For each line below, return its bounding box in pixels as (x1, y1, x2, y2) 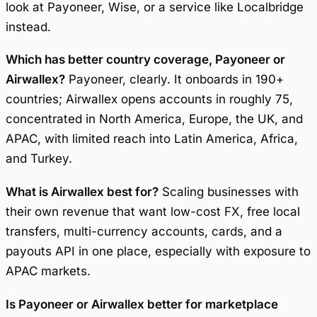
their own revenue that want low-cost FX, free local (6, 204, 300, 219)
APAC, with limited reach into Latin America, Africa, (6, 132, 298, 146)
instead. (6, 19, 51, 34)
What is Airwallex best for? (6, 185, 158, 200)
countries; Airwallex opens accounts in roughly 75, (6, 92, 293, 107)
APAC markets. (6, 264, 91, 279)
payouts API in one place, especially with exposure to (6, 244, 311, 259)
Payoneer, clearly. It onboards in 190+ (65, 72, 284, 87)
